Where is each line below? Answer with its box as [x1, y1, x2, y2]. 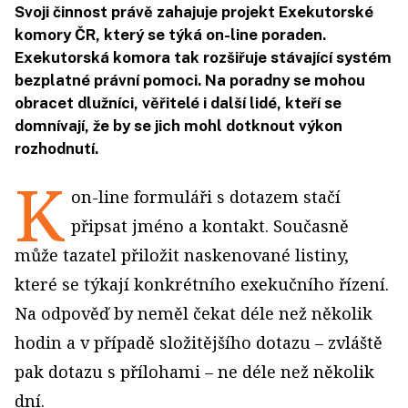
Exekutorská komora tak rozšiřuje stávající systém [15, 48, 392, 66]
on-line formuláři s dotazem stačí [71, 186, 341, 208]
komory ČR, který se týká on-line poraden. [15, 25, 326, 44]
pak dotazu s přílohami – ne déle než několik [15, 361, 374, 382]
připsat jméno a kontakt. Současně [71, 215, 349, 237]
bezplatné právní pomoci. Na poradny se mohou [15, 71, 365, 89]
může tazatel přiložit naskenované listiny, [15, 244, 349, 266]
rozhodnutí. [15, 139, 98, 158]
